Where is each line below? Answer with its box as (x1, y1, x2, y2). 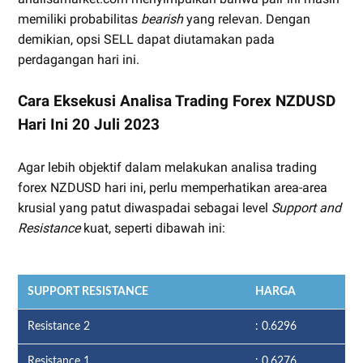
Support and (271, 200, 341, 216)
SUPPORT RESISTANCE (28, 286, 148, 297)
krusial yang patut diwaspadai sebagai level (18, 200, 271, 216)
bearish (141, 11, 183, 27)
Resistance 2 (28, 321, 90, 332)
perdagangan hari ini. (18, 52, 139, 67)
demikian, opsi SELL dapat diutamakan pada (18, 32, 275, 47)
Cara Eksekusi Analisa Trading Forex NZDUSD (18, 92, 335, 110)
